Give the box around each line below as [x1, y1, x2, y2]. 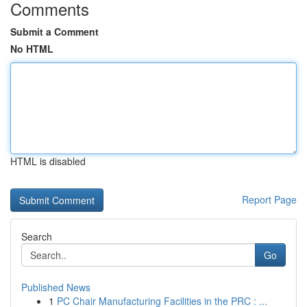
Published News [21, 280, 90, 294]
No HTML [10, 42, 53, 56]
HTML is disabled [10, 154, 86, 168]
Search [21, 230, 52, 243]
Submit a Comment [10, 25, 99, 38]
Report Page [242, 193, 297, 206]
